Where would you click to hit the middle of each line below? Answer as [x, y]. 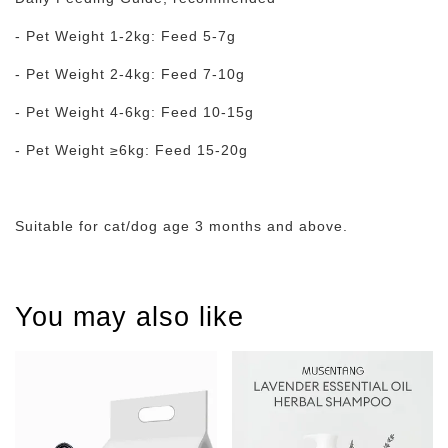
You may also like [129, 317]
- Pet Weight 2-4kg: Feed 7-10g [130, 74]
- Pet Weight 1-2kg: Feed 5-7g [125, 36]
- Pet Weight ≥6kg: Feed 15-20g [131, 150]
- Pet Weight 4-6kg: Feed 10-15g [134, 112]
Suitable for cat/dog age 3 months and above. [181, 226]
